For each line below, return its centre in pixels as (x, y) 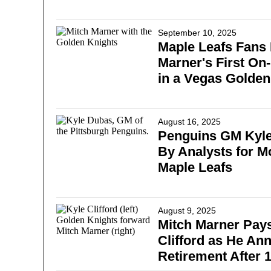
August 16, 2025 (189, 122)
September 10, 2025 (197, 33)
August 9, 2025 (187, 211)
